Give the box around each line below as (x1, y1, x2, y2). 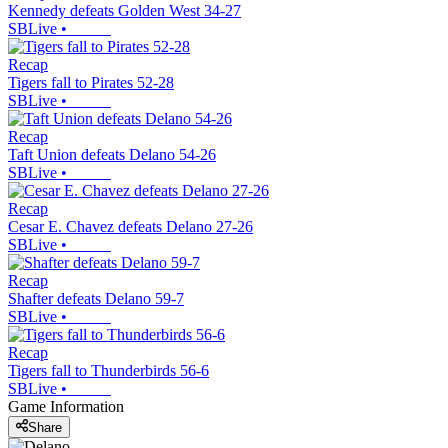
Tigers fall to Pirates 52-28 (8, 74, 174, 92)
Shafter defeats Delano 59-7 (8, 290, 184, 308)
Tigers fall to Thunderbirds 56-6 (8, 362, 209, 380)
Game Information (8, 398, 124, 416)
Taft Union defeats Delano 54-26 (8, 146, 216, 164)
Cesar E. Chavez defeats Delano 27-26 (8, 218, 253, 236)
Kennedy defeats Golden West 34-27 (8, 2, 241, 20)
